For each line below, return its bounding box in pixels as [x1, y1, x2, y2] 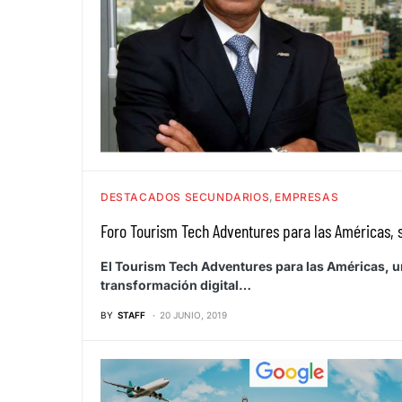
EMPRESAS [275, 189, 339, 204]
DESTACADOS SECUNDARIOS [100, 189, 270, 204]
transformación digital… [100, 276, 251, 293]
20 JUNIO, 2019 [160, 309, 227, 320]
